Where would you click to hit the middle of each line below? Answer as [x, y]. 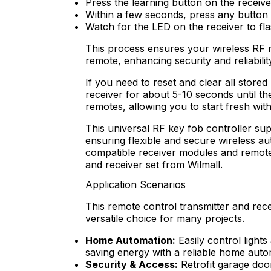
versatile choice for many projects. [165, 219]
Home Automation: [130, 240]
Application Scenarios [135, 185]
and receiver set [122, 164]
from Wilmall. [191, 164]
